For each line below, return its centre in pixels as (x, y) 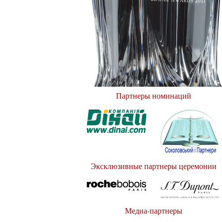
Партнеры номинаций (154, 96)
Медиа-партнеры (154, 210)
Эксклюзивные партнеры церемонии (154, 166)
